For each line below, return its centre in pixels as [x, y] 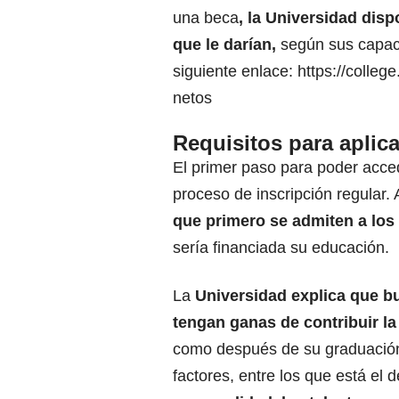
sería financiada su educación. [281, 248]
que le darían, [224, 45]
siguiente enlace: [235, 72]
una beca [206, 18]
